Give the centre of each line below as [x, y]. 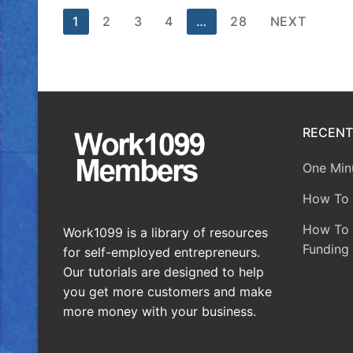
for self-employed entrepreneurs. [162, 252]
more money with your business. [160, 311]
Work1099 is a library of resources [165, 232]
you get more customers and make [167, 291]
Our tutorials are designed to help [163, 271]
